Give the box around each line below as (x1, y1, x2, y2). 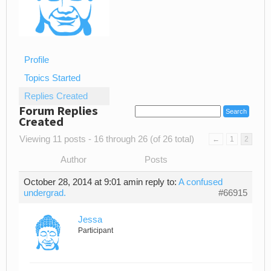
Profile (24, 55, 49, 65)
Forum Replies (19, 103, 98, 119)
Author (60, 155, 87, 165)
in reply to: (136, 177, 178, 188)
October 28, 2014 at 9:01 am (24, 177, 136, 188)
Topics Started (24, 73, 80, 83)
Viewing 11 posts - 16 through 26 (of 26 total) (19, 134, 194, 145)
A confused (178, 177, 223, 188)
